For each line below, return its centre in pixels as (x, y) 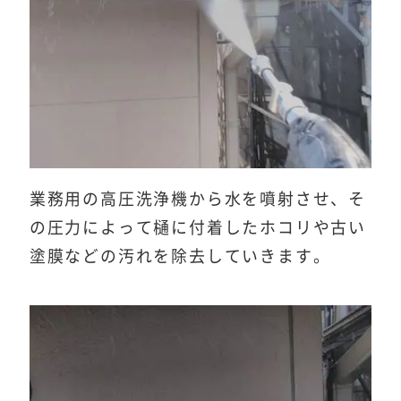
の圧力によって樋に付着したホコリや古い (197, 228)
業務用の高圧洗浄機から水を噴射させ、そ (197, 199)
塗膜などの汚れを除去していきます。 (180, 256)
